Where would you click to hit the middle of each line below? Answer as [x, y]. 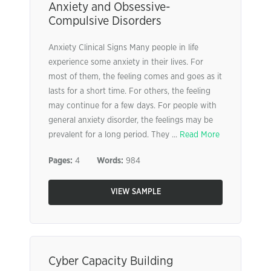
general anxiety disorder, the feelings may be [131, 120]
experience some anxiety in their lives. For [126, 62]
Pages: [60, 161]
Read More [200, 135]
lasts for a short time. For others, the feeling [129, 91]
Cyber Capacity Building [111, 261]
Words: [110, 161]
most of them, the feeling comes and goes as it [135, 77]
